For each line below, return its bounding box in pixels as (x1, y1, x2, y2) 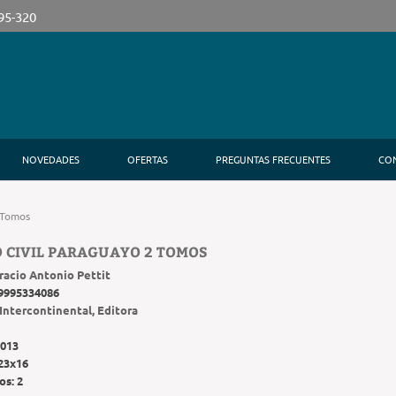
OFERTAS (127, 152, 168, 166)
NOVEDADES (22, 152, 80, 166)
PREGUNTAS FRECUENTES (216, 152, 331, 166)
